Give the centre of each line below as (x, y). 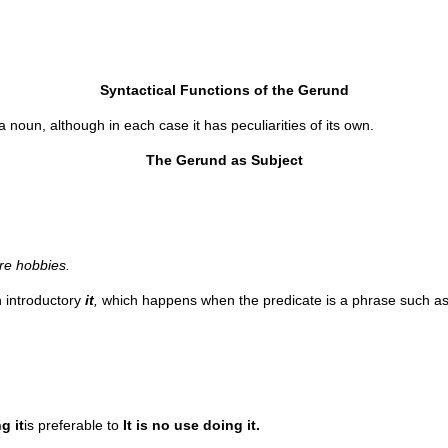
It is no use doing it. (191, 425)
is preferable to (73, 425)
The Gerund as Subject (224, 160)
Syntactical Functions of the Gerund (224, 90)
